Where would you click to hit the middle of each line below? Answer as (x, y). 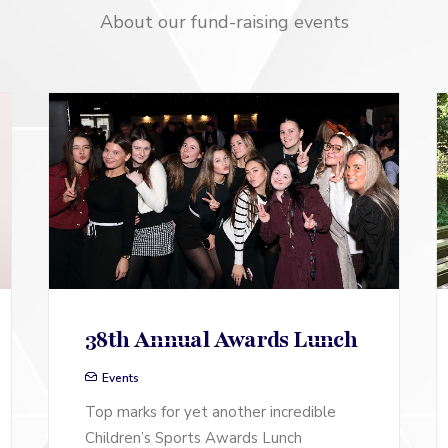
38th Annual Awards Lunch (221, 339)
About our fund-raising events (224, 22)
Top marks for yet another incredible (210, 411)
